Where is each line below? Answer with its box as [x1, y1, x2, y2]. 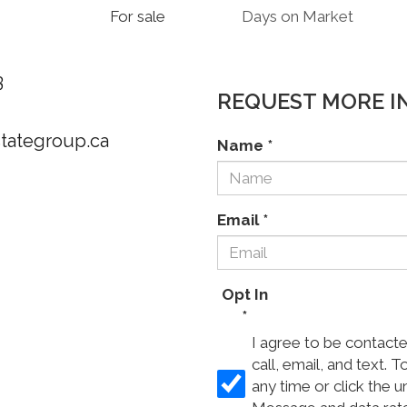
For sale [110, 7, 166, 26]
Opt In [221, 285, 268, 304]
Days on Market [241, 7, 353, 26]
